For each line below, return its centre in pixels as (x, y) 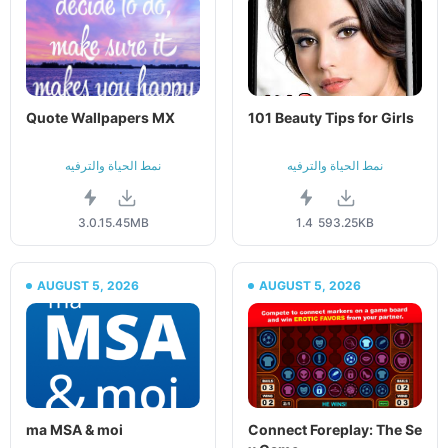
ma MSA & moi (74, 429)
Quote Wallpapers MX (100, 118)
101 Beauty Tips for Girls (331, 118)
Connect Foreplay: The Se (335, 429)
